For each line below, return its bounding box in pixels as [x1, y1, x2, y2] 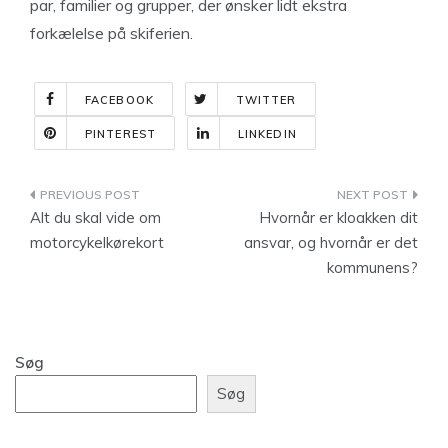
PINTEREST [85, 126, 156, 141]
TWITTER [235, 92, 297, 107]
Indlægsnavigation [29, 184, 252, 212]
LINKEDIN [237, 126, 297, 141]
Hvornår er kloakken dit [259, 207, 418, 227]
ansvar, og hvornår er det [244, 232, 418, 252]
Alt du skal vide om [30, 207, 161, 227]
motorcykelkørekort [30, 232, 164, 252]
